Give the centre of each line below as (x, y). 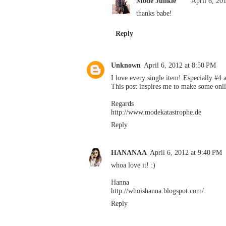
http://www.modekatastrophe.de (156, 112)
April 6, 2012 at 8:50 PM (180, 65)
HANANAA (129, 153)
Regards (122, 103)
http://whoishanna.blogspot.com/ (157, 191)
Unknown (126, 65)
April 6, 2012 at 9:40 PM (186, 153)
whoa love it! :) (133, 165)
